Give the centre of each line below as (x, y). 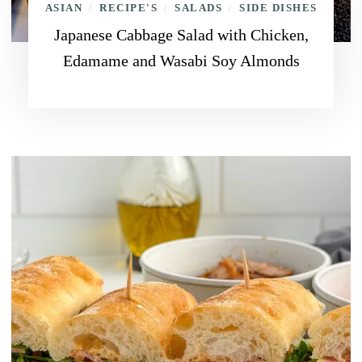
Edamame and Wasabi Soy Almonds (181, 61)
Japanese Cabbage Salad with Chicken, (181, 35)
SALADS (198, 8)
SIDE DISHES (278, 8)
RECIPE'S (128, 8)
